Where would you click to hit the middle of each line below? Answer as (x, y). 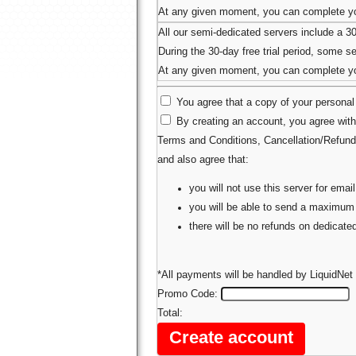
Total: (170, 313)
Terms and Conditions (207, 140)
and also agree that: (203, 159)
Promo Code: (189, 294)
